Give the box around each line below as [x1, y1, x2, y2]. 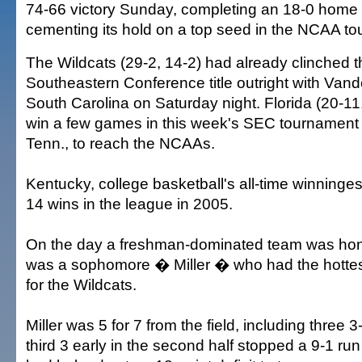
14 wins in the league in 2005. [26, 195, 233, 213]
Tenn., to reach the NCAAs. [26, 134, 215, 152]
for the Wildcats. [26, 276, 137, 293]
